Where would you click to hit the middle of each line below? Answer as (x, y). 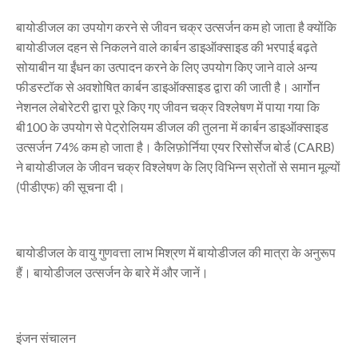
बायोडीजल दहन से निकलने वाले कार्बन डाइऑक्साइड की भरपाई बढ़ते (167, 47)
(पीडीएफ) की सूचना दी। (71, 187)
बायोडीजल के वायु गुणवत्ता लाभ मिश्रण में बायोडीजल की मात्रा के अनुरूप (176, 252)
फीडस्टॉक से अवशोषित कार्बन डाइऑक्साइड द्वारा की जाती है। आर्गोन (168, 87)
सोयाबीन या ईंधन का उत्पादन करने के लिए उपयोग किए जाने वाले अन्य (167, 67)
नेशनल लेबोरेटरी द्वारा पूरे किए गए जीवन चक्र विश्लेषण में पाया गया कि (168, 107)
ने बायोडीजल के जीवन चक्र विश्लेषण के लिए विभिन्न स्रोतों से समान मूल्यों (178, 167)
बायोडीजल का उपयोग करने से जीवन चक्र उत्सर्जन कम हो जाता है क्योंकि (176, 27)
